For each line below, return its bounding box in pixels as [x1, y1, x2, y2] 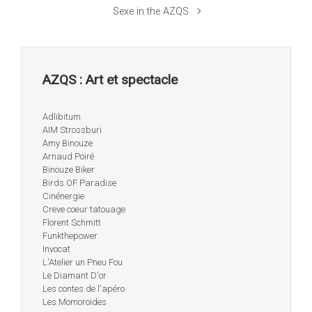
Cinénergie [42, 191, 84, 202]
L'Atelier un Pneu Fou [42, 257, 123, 268]
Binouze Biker [42, 164, 95, 175]
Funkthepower [42, 231, 97, 242]
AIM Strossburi [42, 125, 102, 136]
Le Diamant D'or [42, 270, 107, 281]
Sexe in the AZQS [112, 6, 189, 17]
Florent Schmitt [42, 217, 101, 228]
